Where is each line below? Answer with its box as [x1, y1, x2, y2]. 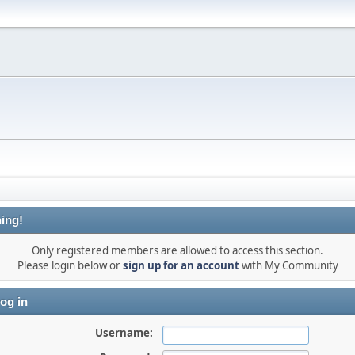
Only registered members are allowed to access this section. [32, 243, 323, 258]
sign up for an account [122, 258, 239, 273]
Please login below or [17, 258, 123, 273]
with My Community [239, 258, 338, 273]
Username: [94, 326, 153, 340]
